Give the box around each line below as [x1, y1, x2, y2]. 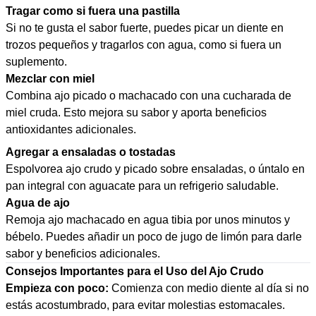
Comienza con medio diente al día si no [109, 282, 309, 294]
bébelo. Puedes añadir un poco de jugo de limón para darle [6, 231, 302, 243]
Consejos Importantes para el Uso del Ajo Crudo [6, 265, 264, 277]
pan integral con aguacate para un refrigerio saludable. [6, 180, 279, 192]
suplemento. [6, 56, 67, 68]
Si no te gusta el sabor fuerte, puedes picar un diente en [6, 22, 284, 34]
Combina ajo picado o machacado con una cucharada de [6, 90, 291, 102]
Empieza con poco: [6, 282, 109, 294]
